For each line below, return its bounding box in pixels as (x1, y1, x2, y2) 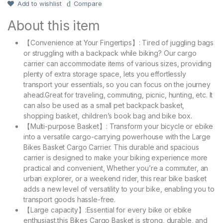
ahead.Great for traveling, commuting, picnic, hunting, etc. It (23, 91, 213, 100)
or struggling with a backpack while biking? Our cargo (23, 49, 197, 58)
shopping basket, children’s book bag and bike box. (23, 111, 192, 120)
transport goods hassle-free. (23, 195, 116, 204)
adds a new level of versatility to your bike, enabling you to (23, 185, 215, 194)
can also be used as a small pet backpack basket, (23, 101, 185, 110)
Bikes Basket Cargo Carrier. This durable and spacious (23, 143, 199, 152)
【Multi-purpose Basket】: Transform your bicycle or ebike (23, 122, 214, 131)
